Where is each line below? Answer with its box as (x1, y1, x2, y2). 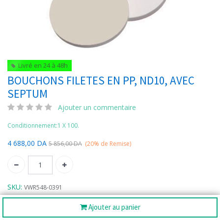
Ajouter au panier (86, 202, 140, 212)
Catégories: (7, 193, 43, 203)
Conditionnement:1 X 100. (7, 121, 79, 130)
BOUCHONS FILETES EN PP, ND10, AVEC (7, 73, 194, 87)
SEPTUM (7, 86, 48, 101)
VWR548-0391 (24, 183, 62, 192)
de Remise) (99, 139, 131, 148)
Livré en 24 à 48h (18, 61, 68, 70)
